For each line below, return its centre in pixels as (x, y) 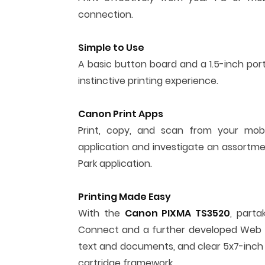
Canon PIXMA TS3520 (177, 213)
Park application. (115, 164)
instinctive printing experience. (148, 81)
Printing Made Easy (125, 197)
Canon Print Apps (121, 114)
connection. (106, 14)
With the (101, 213)
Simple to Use (111, 48)
